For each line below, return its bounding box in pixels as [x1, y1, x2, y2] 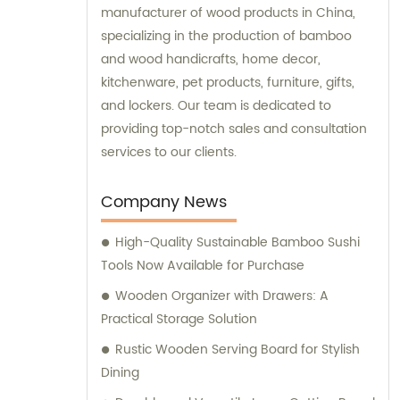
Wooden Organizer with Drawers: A [115, 286, 329, 307]
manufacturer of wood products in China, [101, 3, 355, 24]
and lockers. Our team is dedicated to [101, 96, 331, 117]
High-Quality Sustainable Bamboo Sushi [115, 232, 360, 254]
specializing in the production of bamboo [101, 26, 352, 47]
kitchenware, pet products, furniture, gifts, [101, 72, 354, 94]
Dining [101, 362, 139, 384]
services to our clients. [101, 142, 237, 163]
